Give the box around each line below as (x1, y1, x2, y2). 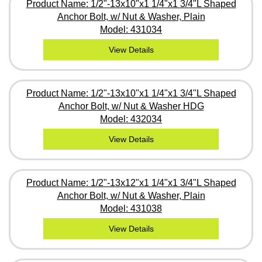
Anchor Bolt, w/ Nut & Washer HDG (58, 101, 204, 111)
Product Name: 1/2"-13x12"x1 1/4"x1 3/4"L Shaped (26, 177, 236, 188)
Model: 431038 (100, 203, 162, 213)
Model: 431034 (100, 24, 162, 35)
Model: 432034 (100, 113, 162, 124)
